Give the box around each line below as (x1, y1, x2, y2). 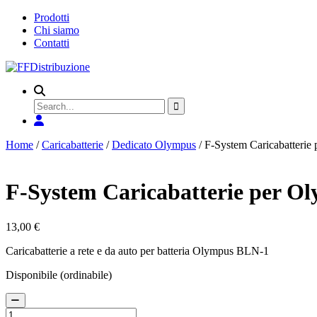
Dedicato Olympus (112, 139, 196, 151)
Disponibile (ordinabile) (6, 268, 112, 281)
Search (33, 97, 64, 109)
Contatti (34, 37, 69, 49)
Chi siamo (34, 24, 79, 36)
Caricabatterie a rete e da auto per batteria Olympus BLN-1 (6, 244, 269, 257)
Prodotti (34, 11, 69, 23)
